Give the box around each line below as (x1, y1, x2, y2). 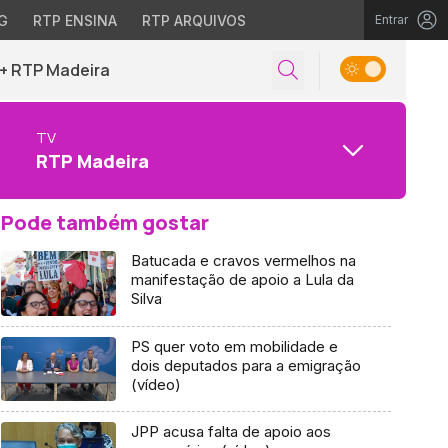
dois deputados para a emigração (130, 355, 361, 375)
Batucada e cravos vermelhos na (130, 251, 356, 270)
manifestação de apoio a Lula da (130, 270, 354, 289)
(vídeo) (130, 374, 181, 394)
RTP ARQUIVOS (141, 12, 246, 29)
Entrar (375, 12, 408, 27)
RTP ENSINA (32, 12, 117, 29)
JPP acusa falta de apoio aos (130, 422, 331, 442)
